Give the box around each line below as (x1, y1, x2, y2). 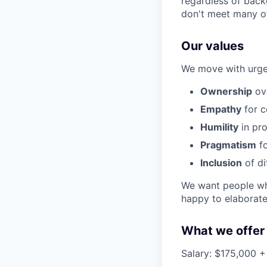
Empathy (200, 103, 241, 115)
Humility (200, 120, 238, 133)
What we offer (181, 223, 265, 238)
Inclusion (200, 156, 242, 169)
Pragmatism (200, 138, 256, 151)
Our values (181, 38, 244, 53)
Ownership (200, 85, 252, 97)
